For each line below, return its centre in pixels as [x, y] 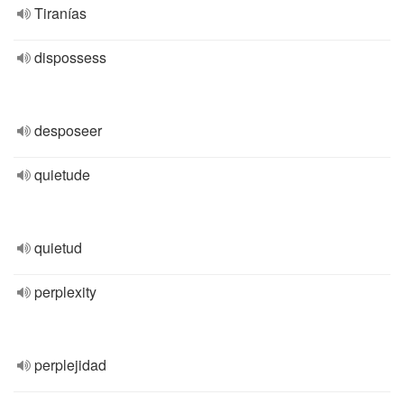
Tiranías [60, 13]
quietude [62, 174]
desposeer [68, 130]
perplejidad [70, 365]
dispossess [70, 57]
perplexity [65, 292]
